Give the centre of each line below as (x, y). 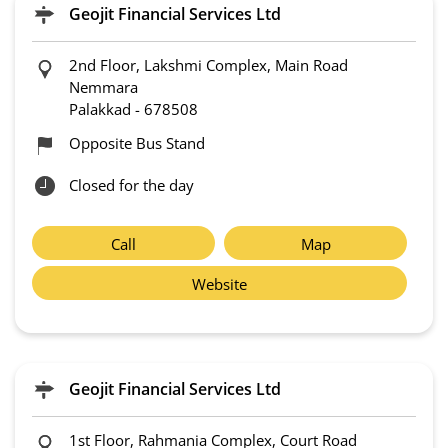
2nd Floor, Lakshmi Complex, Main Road (208, 65)
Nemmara (103, 87)
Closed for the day (131, 185)
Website (219, 284)
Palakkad (100, 109)
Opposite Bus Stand (137, 143)
